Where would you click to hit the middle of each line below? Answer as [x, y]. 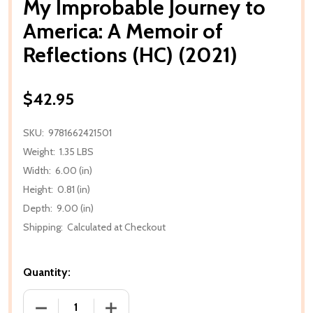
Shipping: [43, 227]
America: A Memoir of [123, 31]
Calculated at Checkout [116, 227]
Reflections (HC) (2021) [130, 54]
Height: [38, 189]
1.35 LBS [77, 151]
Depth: [38, 208]
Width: [37, 170]
